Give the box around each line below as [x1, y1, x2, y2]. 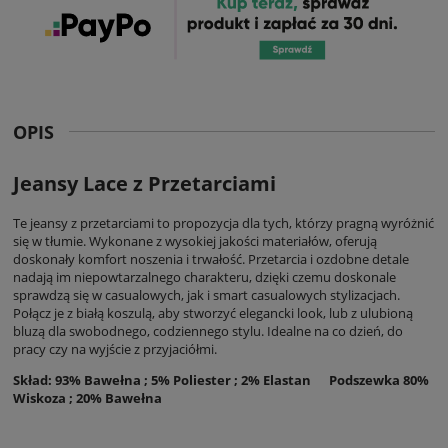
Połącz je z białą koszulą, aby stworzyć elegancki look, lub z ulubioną [13, 303, 413, 322]
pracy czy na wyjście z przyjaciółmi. [13, 339, 217, 358]
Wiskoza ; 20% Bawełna [13, 388, 162, 407]
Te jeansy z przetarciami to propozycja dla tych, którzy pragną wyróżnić [13, 213, 434, 232]
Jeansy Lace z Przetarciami [13, 170, 281, 198]
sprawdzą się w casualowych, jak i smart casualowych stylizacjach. [13, 285, 400, 304]
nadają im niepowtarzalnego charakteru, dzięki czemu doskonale [13, 267, 396, 286]
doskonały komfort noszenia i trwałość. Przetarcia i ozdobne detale [13, 249, 409, 268]
